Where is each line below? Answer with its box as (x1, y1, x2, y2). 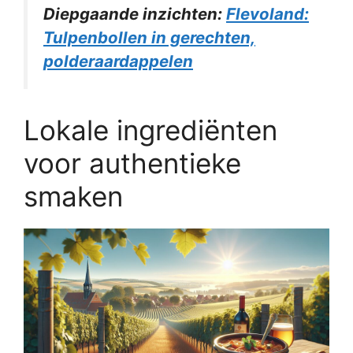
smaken (24, 179, 123, 213)
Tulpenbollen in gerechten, (43, 28, 255, 48)
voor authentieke (24, 146, 241, 180)
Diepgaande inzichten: (43, 4, 226, 24)
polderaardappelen (43, 51, 193, 72)
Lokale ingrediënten (24, 113, 277, 147)
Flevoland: (226, 4, 309, 24)
